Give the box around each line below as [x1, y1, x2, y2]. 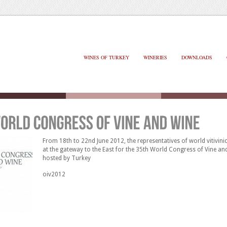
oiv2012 [43, 171, 65, 178]
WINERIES [143, 54, 167, 61]
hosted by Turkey [43, 155, 91, 162]
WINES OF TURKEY [84, 54, 129, 61]
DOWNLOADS [181, 54, 212, 61]
